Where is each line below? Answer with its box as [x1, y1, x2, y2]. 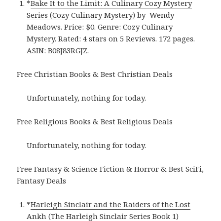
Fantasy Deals [17, 175, 67, 185]
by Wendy [135, 9, 175, 20]
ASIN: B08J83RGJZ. [27, 45, 89, 55]
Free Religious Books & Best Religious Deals [17, 116, 173, 126]
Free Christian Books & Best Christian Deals [17, 69, 173, 79]
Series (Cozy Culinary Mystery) [27, 9, 136, 20]
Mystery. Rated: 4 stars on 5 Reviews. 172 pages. [27, 33, 195, 43]
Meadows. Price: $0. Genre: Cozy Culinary [27, 21, 173, 32]
